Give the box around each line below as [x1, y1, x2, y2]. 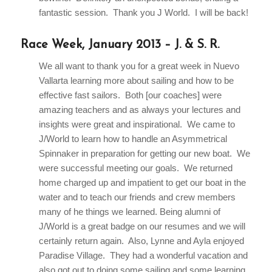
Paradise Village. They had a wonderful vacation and [38, 250, 248, 261]
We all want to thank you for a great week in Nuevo [38, 61, 239, 72]
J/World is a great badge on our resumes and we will [38, 221, 245, 232]
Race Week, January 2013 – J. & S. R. [20, 38, 219, 51]
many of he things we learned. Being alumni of [38, 206, 220, 217]
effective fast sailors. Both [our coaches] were [38, 90, 222, 101]
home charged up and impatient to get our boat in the [38, 177, 246, 188]
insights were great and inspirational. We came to [38, 119, 235, 130]
